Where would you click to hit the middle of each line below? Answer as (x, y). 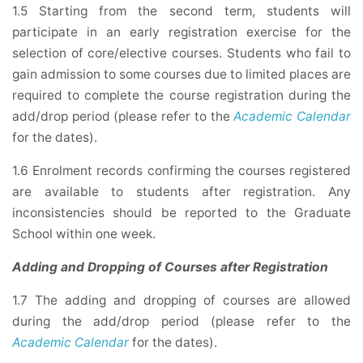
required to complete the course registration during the (181, 96)
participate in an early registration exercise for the (181, 32)
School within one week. (84, 234)
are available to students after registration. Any (181, 192)
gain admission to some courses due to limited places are (181, 75)
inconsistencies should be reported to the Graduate (181, 213)
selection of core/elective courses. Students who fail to (181, 53)
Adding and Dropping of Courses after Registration (170, 267)
